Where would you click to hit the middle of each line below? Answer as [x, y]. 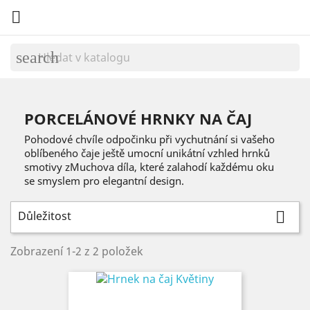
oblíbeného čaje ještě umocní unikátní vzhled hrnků [147, 153]
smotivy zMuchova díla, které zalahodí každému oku [149, 167]
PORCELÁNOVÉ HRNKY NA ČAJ [138, 118]
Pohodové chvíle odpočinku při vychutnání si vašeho [149, 139]
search [37, 57]
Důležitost [45, 216]
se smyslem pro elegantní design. [104, 181]
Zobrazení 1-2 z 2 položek [77, 251]
